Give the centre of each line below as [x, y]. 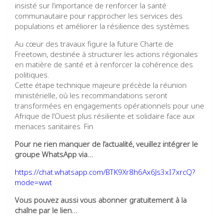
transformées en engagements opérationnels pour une [110, 106]
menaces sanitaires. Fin [54, 126]
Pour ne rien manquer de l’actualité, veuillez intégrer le [106, 144]
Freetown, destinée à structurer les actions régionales [106, 54]
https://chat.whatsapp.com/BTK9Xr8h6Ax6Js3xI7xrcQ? [105, 172]
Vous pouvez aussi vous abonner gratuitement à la [101, 200]
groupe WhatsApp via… [54, 154]
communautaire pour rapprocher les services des [99, 16]
